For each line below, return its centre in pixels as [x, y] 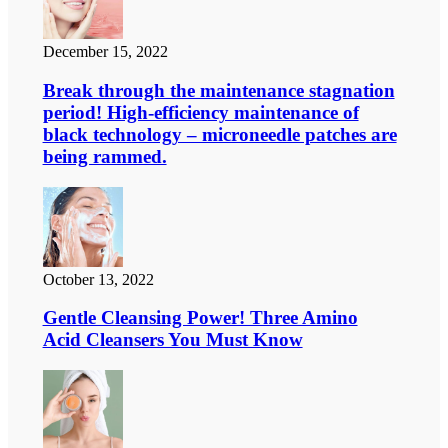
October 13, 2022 [98, 279]
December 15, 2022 [105, 52]
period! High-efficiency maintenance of [200, 112]
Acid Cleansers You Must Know [172, 340]
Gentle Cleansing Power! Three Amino [200, 318]
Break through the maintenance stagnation [218, 90]
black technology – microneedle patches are [219, 134]
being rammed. [104, 156]
